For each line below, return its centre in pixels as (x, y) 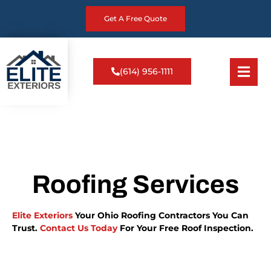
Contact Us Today (79, 228)
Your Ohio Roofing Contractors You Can (161, 215)
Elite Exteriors (42, 215)
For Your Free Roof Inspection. (185, 228)
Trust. (26, 228)
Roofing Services (135, 184)
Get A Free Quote (135, 18)
